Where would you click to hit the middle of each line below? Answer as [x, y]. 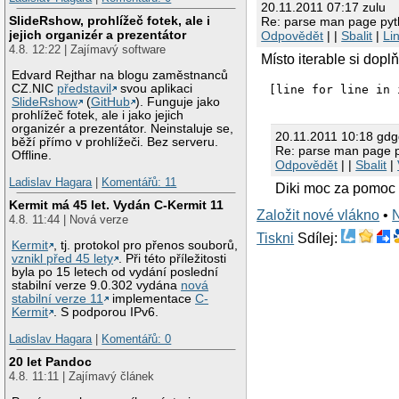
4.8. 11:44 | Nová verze [69, 220]
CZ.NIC [35, 89]
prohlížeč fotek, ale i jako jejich [98, 116]
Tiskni [276, 239]
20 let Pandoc [51, 362]
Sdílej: [320, 239]
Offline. [32, 156]
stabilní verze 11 [58, 299]
